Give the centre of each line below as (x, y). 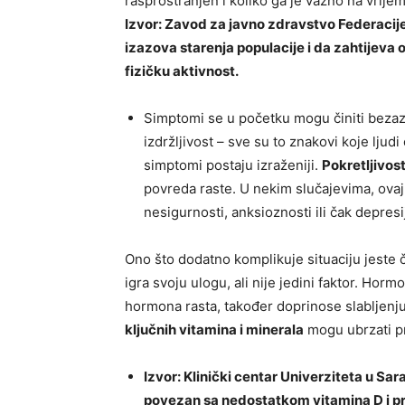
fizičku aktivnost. (182, 71)
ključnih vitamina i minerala (214, 329)
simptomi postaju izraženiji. (233, 165)
